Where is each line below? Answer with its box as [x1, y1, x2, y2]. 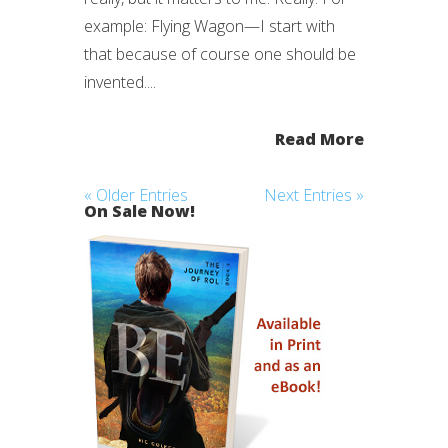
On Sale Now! [84, 200, 195, 222]
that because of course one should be [84, 43, 356, 65]
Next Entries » [264, 184, 364, 206]
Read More [275, 128, 364, 150]
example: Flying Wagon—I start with [84, 15, 335, 37]
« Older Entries [84, 184, 188, 206]
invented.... [84, 71, 156, 93]
